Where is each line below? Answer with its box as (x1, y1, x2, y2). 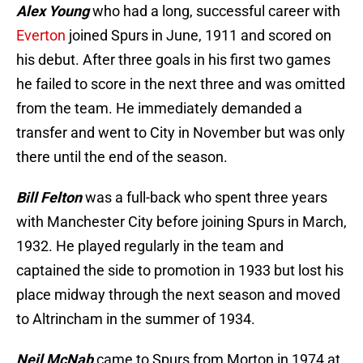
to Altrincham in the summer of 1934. (16, 310, 255, 328)
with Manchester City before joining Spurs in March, (16, 213, 347, 231)
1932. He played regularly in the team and (16, 237, 284, 255)
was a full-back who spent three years (82, 189, 327, 207)
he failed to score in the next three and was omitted (16, 75, 345, 93)
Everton (16, 27, 66, 45)
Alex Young (16, 2, 89, 20)
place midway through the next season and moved (16, 286, 340, 304)
